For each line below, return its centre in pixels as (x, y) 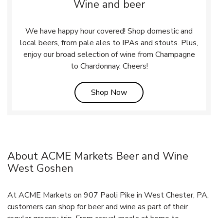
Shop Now (109, 92)
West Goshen (40, 168)
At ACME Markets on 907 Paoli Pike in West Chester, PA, (108, 195)
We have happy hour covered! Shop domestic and (109, 31)
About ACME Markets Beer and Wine (98, 156)
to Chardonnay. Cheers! (109, 66)
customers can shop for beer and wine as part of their (98, 207)
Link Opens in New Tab (166, 92)
